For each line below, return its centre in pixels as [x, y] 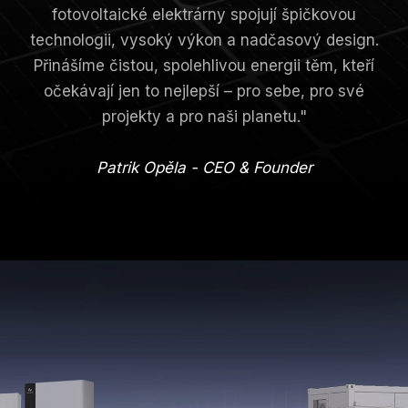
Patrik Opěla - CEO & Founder [204, 167]
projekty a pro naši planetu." [204, 116]
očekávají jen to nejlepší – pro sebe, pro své [204, 91]
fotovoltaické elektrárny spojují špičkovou [204, 14]
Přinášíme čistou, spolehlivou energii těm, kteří [204, 65]
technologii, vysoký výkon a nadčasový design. [204, 40]
